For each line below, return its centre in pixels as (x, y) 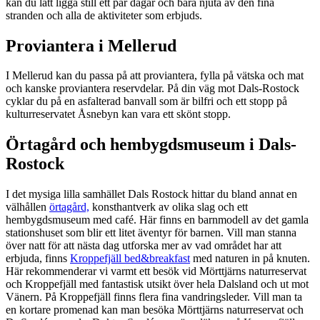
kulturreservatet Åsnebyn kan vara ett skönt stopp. (118, 114)
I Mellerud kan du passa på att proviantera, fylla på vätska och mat (155, 76)
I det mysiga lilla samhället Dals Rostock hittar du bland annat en (151, 194)
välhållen (27, 207)
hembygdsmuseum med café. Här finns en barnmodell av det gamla (157, 220)
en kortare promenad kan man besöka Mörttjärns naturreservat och (155, 310)
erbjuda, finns (38, 259)
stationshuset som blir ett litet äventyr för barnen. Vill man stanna (151, 233)
